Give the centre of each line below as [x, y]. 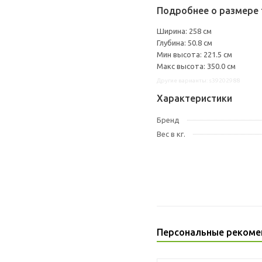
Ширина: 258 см [184, 31]
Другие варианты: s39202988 [198, 80]
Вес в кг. [171, 134]
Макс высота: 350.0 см [196, 66]
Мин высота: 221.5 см [194, 54]
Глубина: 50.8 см [185, 43]
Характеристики [194, 98]
